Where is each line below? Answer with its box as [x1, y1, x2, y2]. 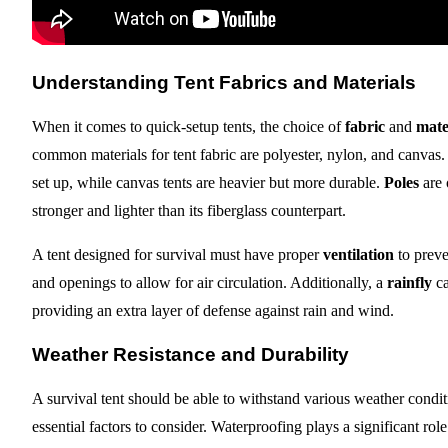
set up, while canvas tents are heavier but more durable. [32, 174, 384, 192]
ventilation [323, 246, 394, 264]
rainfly [387, 274, 432, 292]
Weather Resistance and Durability [32, 343, 349, 365]
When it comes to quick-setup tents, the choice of [32, 118, 345, 136]
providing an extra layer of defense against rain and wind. [32, 302, 394, 320]
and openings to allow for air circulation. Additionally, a [32, 274, 387, 292]
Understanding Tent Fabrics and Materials [32, 72, 416, 94]
